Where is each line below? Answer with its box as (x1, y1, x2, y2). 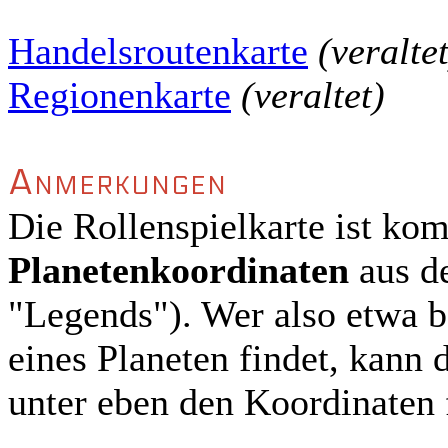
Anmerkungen (8, 161, 228, 204)
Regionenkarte (8, 74, 231, 116)
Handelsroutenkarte (8, 30, 308, 72)
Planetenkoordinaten (8, 249, 349, 291)
